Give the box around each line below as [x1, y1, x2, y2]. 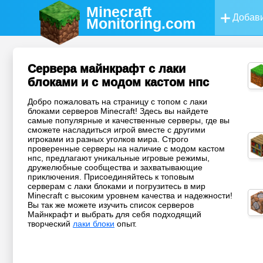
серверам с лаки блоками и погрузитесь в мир [28, 181, 205, 191]
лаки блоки [73, 219, 114, 229]
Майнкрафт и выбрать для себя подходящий [28, 210, 201, 220]
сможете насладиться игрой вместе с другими [28, 125, 205, 135]
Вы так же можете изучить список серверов [28, 200, 194, 210]
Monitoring [86, 15, 162, 32]
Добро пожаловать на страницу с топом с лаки [28, 97, 207, 107]
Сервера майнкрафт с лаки [28, 62, 186, 75]
